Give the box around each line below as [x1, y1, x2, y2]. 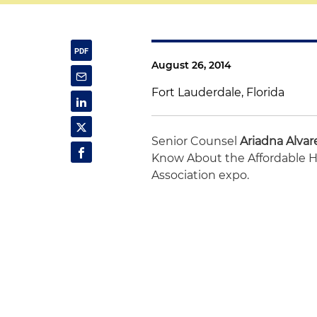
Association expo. [151, 168, 250, 182]
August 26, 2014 [151, 59, 232, 71]
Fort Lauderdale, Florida [151, 86, 285, 99]
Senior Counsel [151, 134, 241, 148]
